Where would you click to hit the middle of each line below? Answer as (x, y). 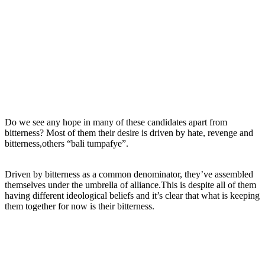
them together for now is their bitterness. (80, 206)
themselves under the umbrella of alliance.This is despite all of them (130, 185)
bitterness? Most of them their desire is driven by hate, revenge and (129, 132)
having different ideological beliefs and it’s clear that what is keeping (132, 195)
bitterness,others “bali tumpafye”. (67, 143)
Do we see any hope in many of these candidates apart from (116, 122)
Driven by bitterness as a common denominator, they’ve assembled (129, 174)
